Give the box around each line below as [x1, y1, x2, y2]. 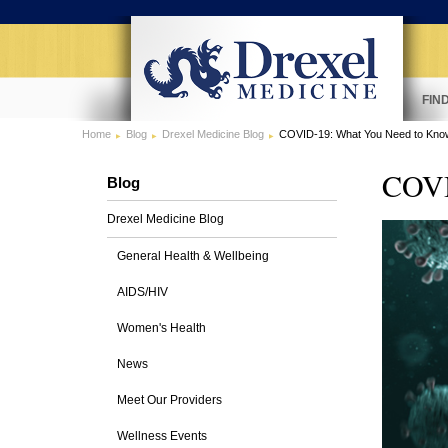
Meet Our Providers [117, 393, 222, 407]
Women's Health [117, 321, 206, 335]
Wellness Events [117, 429, 207, 443]
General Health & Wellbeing [117, 249, 269, 263]
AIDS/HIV [117, 285, 168, 299]
